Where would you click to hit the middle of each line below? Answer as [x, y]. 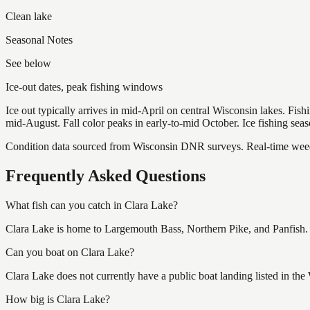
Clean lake [29, 16]
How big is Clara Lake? [58, 299]
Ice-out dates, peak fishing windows [84, 86]
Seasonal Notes [39, 39]
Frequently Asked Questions [106, 175]
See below [28, 63]
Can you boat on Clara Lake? [70, 252]
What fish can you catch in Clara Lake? [92, 205]
